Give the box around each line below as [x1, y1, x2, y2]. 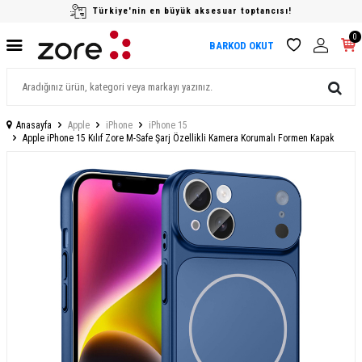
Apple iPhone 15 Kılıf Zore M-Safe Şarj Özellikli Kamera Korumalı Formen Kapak [23, 133, 335, 144]
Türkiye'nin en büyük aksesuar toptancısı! [93, 6, 292, 16]
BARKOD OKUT [209, 39, 274, 52]
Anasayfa [16, 120, 52, 131]
